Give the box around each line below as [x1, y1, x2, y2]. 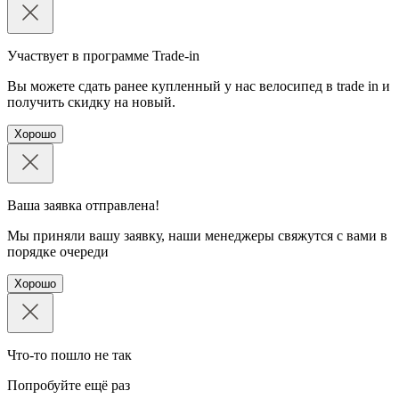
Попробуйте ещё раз [7, 377, 130, 393]
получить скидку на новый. [7, 94, 175, 110]
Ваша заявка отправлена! [7, 197, 159, 213]
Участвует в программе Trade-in [7, 47, 199, 63]
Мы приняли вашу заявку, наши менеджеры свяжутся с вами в [7, 227, 387, 243]
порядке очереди [7, 243, 109, 259]
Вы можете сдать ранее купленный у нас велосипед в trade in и [7, 77, 390, 94]
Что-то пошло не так [7, 346, 132, 362]
